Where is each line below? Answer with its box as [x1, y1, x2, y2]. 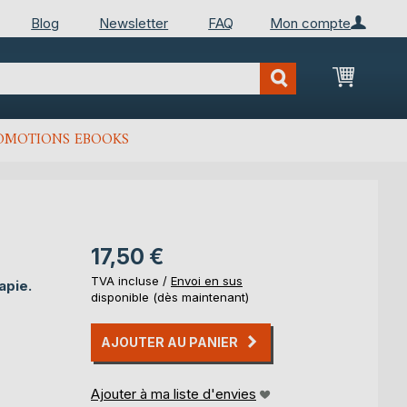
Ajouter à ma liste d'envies [91, 385, 256, 402]
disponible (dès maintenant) [91, 290, 249, 304]
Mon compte [270, 14, 352, 32]
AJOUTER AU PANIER [101, 334, 238, 350]
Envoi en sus [171, 273, 243, 288]
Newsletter [99, 14, 169, 32]
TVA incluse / [91, 273, 171, 288]
